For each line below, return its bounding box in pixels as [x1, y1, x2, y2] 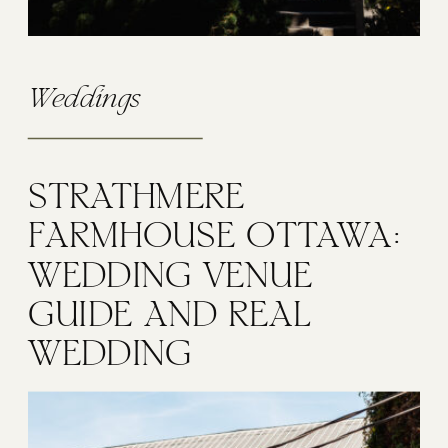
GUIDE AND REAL [28, 300, 311, 335]
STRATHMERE [28, 182, 246, 217]
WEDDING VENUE [28, 261, 313, 295]
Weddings [28, 87, 141, 115]
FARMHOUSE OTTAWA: [28, 222, 402, 256]
